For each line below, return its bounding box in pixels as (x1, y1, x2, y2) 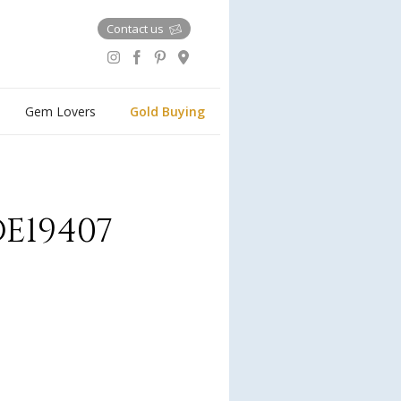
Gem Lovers (25, 103, 96, 121)
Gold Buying (129, 103, 205, 121)
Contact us (107, 21, 166, 38)
